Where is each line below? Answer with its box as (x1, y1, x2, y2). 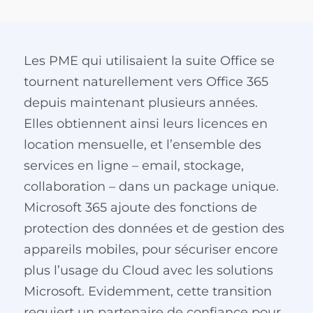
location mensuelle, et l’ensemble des (23, 137, 261, 152)
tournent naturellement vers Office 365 (23, 74, 268, 89)
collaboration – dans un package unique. (23, 179, 279, 194)
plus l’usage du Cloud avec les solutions (23, 263, 273, 278)
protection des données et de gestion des (23, 221, 284, 236)
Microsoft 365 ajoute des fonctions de (23, 200, 257, 215)
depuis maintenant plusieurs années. (23, 95, 258, 110)
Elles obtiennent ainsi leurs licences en (23, 116, 268, 131)
